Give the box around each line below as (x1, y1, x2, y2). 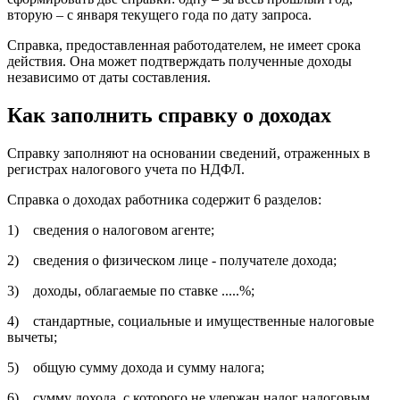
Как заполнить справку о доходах (7, 103, 331, 127)
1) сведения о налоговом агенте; (7, 221, 214, 237)
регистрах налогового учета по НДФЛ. (7, 161, 245, 177)
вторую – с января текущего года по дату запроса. (7, 7, 312, 23)
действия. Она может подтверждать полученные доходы (7, 54, 352, 70)
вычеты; (7, 329, 57, 345)
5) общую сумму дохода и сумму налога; (7, 359, 264, 375)
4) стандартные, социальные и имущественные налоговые (7, 312, 374, 329)
